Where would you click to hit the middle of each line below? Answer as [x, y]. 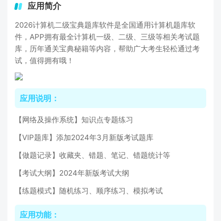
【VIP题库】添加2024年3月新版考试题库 [84, 137]
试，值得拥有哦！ [44, 60]
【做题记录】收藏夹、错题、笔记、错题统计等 [92, 155]
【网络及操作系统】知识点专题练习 [74, 120]
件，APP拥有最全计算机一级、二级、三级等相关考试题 [107, 37]
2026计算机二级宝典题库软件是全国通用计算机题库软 [105, 25]
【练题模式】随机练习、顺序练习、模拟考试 [89, 191]
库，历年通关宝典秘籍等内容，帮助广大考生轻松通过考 [107, 49]
